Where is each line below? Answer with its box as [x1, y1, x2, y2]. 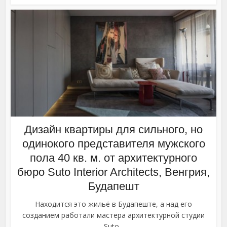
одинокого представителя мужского [22, 137, 205, 150]
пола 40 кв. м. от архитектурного [30, 152, 197, 165]
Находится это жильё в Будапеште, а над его [35, 199, 192, 209]
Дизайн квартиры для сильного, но [24, 123, 203, 136]
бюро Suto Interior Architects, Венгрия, [17, 166, 210, 179]
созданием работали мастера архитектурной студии [22, 210, 205, 220]
